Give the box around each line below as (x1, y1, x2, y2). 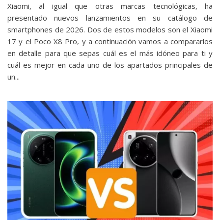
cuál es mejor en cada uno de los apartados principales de (7, 60, 213, 70)
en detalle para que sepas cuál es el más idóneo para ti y (7, 48, 213, 58)
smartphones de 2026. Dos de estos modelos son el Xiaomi (7, 25, 213, 35)
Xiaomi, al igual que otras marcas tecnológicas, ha (7, 1, 213, 11)
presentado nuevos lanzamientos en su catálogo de (7, 13, 213, 23)
